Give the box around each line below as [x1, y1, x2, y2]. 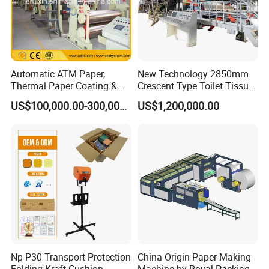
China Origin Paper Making [137, 250, 251, 264]
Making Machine [11, 91, 82, 104]
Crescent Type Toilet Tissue [137, 79, 253, 92]
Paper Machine [137, 91, 201, 104]
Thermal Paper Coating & [11, 79, 118, 92]
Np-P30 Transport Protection [11, 250, 131, 264]
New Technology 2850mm [137, 67, 249, 80]
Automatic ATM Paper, [11, 67, 106, 80]
